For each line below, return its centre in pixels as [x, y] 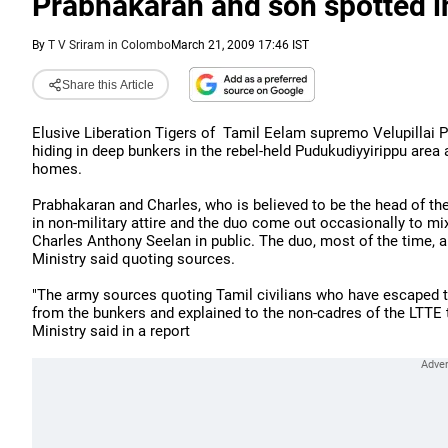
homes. [57, 169]
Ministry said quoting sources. [133, 259]
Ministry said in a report [111, 331]
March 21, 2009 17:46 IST [240, 45]
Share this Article [107, 84]
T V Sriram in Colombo [109, 45]
